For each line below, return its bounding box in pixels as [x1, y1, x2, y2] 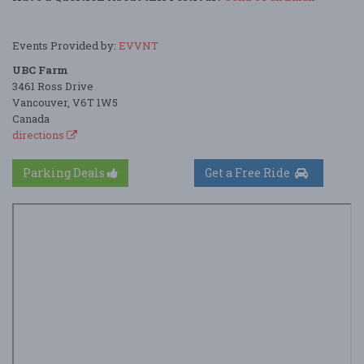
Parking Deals [23, 164, 107, 180]
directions [12, 127, 67, 142]
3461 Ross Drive [12, 78, 93, 93]
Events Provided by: [12, 37, 119, 53]
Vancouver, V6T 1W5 [12, 94, 118, 110]
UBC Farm [12, 62, 68, 77]
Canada [12, 110, 50, 126]
